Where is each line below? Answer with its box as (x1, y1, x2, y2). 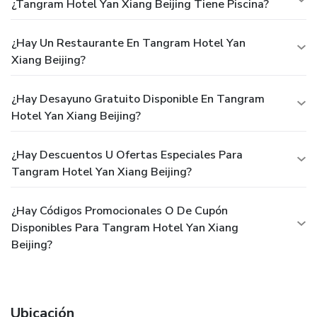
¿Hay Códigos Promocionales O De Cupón (11, 202, 228, 219)
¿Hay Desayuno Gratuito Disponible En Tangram (11, 91, 265, 107)
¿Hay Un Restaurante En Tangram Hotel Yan (11, 35, 246, 51)
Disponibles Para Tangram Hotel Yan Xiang (11, 219, 238, 236)
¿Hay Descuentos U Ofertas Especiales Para (11, 146, 243, 163)
